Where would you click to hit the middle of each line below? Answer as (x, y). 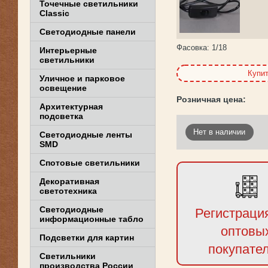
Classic (54, 13)
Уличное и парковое (82, 78)
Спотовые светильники (90, 163)
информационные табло (92, 219)
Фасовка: (193, 48)
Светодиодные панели (88, 32)
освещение (63, 88)
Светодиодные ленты (86, 135)
